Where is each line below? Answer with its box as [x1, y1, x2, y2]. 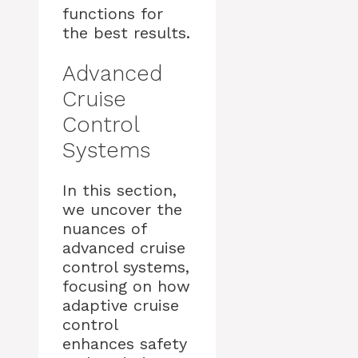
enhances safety [62, 334, 187, 353]
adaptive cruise [62, 296, 179, 315]
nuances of [62, 219, 146, 238]
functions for [62, 4, 163, 24]
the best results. [62, 23, 190, 43]
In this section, [62, 181, 177, 200]
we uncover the [62, 200, 182, 219]
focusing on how [62, 276, 190, 296]
